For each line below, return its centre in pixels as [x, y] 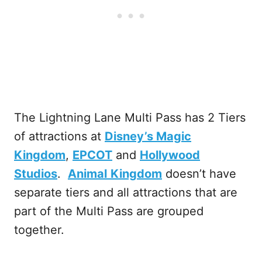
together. [39, 230]
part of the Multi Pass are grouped [109, 211]
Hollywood [170, 155]
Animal [87, 174]
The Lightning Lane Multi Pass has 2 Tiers [130, 118]
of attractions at [59, 136]
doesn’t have [199, 174]
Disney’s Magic [148, 136]
